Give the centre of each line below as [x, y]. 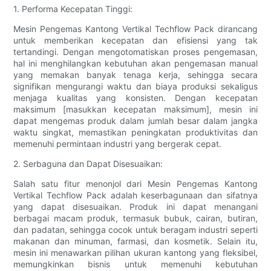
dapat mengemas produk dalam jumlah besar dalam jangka [135, 121]
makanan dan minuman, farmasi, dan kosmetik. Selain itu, [135, 241]
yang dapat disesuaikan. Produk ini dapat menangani [135, 207]
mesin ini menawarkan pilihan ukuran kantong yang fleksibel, [135, 253]
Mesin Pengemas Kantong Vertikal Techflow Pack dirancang [135, 29]
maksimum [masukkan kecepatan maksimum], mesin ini [135, 109]
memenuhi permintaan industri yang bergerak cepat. [118, 144]
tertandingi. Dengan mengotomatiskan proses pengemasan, [135, 52]
